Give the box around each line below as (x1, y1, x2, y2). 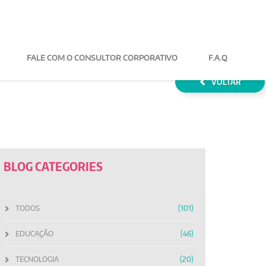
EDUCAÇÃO (15, 229, 53, 238)
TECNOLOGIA (15, 255, 59, 264)
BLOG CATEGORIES (4, 159, 103, 173)
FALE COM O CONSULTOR (27, 53, 121, 62)
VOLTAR (211, 77, 241, 87)
